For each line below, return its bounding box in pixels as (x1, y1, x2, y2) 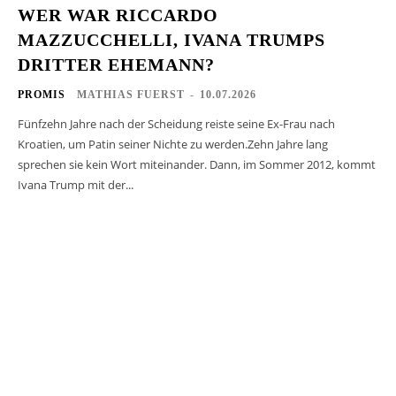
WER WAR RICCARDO (18, 5, 218, 26)
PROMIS (18, 88, 65, 102)
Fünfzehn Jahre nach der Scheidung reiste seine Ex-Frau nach (18, 116, 335, 133)
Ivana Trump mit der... (18, 177, 133, 194)
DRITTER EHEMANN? (18, 55, 215, 75)
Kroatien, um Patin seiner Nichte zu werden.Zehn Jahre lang (18, 136, 328, 153)
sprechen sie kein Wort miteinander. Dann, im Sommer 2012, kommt (18, 156, 376, 173)
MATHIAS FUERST (77, 88, 185, 102)
